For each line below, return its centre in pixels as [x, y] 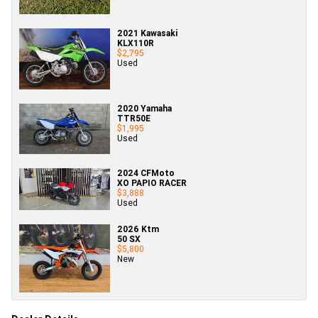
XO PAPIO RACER [152, 183]
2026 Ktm [138, 229]
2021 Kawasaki [147, 33]
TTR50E [134, 118]
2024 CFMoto [146, 173]
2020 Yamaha [144, 108]
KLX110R [136, 43]
